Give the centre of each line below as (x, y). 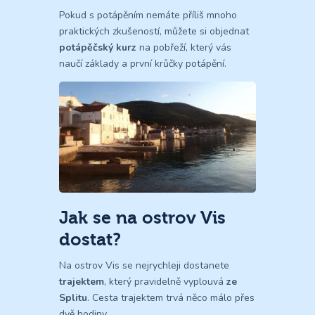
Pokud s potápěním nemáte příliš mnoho (148, 15)
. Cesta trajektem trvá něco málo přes (171, 297)
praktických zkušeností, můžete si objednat (154, 32)
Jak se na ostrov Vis (142, 217)
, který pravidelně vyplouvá (165, 281)
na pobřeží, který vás (184, 48)
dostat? (90, 239)
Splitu (73, 297)
